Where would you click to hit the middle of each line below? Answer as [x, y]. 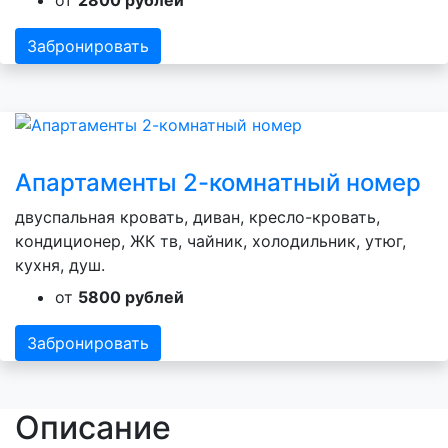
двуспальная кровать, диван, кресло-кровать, [197, 217]
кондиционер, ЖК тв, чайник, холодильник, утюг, [210, 241]
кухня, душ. [60, 265]
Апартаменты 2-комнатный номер [218, 183]
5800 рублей [131, 297]
